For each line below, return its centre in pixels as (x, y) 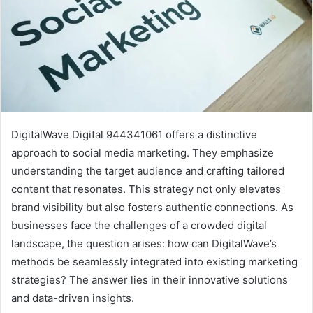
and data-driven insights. (73, 298)
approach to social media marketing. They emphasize (143, 153)
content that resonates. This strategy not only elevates (146, 189)
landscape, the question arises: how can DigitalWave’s (144, 244)
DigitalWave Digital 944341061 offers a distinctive (134, 135)
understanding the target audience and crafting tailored (148, 171)
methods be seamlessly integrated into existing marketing (154, 262)
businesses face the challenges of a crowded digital (139, 226)
